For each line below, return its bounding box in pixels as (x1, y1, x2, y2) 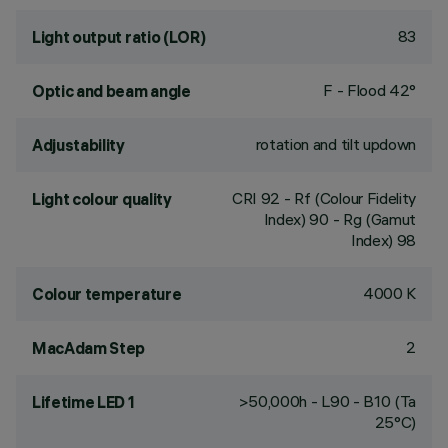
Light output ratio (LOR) (32, 27, 206, 47)
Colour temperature (32, 284, 182, 304)
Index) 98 (350, 230, 416, 250)
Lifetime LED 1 (32, 392, 135, 412)
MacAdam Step (32, 338, 146, 358)
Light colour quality (32, 189, 172, 209)
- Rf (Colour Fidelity (280, 188, 416, 208)
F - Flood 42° (323, 80, 416, 100)
